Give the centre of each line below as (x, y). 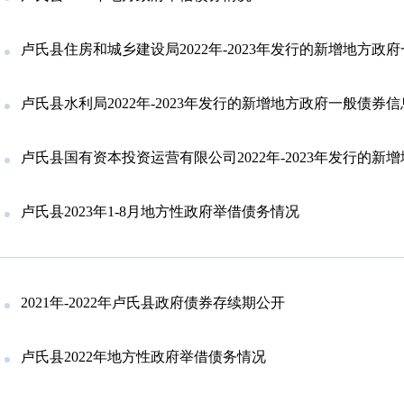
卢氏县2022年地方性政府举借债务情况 (143, 357)
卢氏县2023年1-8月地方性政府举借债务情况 (160, 212)
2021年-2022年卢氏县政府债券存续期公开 (153, 303)
